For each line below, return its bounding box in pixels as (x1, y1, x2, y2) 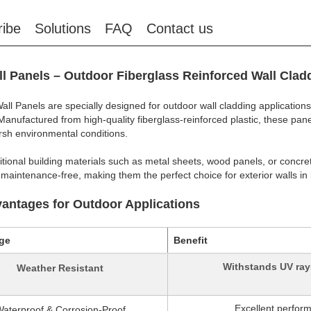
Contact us (146, 20, 213, 36)
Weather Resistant (17, 262, 104, 274)
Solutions (34, 20, 91, 36)
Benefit (173, 234, 208, 246)
